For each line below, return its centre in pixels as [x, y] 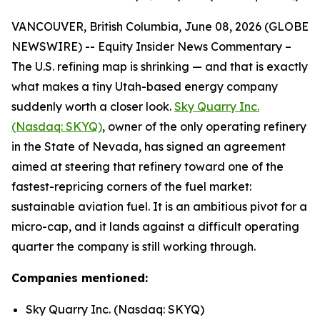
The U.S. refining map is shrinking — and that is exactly [160, 66]
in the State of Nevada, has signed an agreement [149, 146]
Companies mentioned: [80, 278]
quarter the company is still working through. [134, 246]
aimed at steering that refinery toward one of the [147, 166]
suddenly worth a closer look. [93, 106]
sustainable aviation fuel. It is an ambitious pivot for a [159, 206]
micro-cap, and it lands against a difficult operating [155, 226]
